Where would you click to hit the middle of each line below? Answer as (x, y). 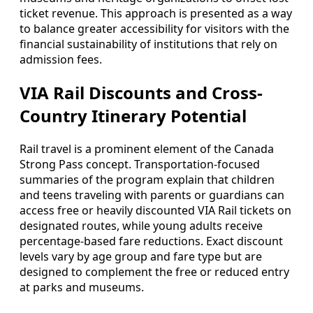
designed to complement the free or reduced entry (154, 272)
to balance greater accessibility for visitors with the (154, 29)
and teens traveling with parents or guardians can (152, 195)
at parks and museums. (82, 287)
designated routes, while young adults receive (141, 226)
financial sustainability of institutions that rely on (148, 44)
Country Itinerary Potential (133, 116)
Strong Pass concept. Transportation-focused (140, 165)
